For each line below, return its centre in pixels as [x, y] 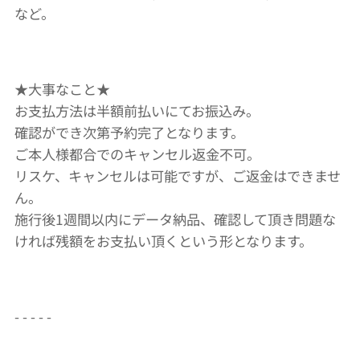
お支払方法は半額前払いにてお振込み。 [137, 110]
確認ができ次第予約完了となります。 [129, 132]
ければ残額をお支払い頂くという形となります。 [164, 241]
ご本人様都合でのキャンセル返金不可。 [137, 154]
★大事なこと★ [62, 89]
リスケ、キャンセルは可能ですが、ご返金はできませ [178, 176]
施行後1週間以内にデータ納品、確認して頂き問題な [175, 219]
